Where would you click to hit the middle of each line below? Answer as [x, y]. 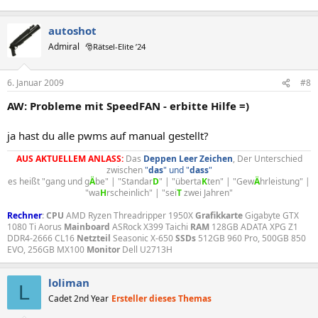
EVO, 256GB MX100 [47, 250]
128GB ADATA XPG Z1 [254, 227]
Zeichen [216, 159]
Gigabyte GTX [271, 215]
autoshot [72, 30]
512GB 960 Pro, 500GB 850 [251, 238]
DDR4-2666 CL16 [42, 238]
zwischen [125, 170]
